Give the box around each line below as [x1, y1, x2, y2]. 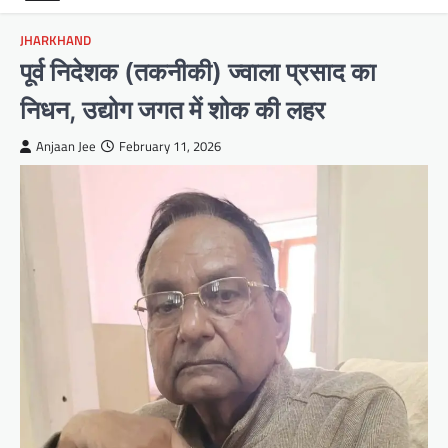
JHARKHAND [20, 31, 91, 51]
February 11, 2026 [119, 137, 221, 157]
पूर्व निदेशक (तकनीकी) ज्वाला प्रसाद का [20, 56, 376, 88]
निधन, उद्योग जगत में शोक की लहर [20, 94, 325, 126]
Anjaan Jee [36, 137, 96, 157]
